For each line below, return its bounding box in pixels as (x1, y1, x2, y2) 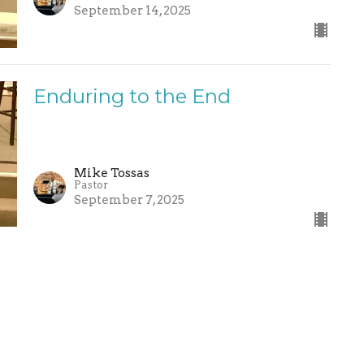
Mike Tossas (73, 165, 149, 180)
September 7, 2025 (73, 192, 184, 207)
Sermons (69, 321, 135, 339)
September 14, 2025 (73, 3, 191, 19)
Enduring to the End (32, 84, 231, 109)
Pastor (73, 178, 108, 191)
